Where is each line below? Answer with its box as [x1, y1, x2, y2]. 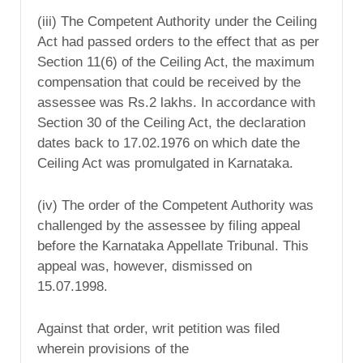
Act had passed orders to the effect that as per [37, 34, 319, 50]
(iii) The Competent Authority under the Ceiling [37, 14, 317, 30]
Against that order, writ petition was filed [37, 320, 280, 336]
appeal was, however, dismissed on [37, 258, 252, 274]
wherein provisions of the [37, 340, 189, 357]
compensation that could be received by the [37, 75, 301, 91]
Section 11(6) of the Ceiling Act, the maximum [37, 54, 314, 70]
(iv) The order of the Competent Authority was [37, 197, 314, 213]
